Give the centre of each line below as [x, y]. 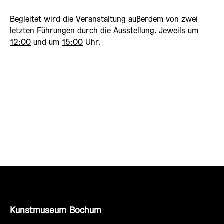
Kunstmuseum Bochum [56, 211]
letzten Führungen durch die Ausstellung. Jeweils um [104, 31]
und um [46, 43]
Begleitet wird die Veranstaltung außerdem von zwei [104, 20]
